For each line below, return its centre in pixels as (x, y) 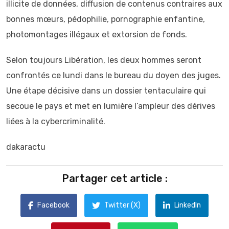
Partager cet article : (114, 178)
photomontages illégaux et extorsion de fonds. (98, 35)
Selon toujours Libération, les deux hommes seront (104, 60)
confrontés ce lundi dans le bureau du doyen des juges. (113, 75)
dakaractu (26, 147)
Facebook (53, 205)
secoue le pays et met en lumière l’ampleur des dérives (111, 106)
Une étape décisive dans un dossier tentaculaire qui (106, 91)
